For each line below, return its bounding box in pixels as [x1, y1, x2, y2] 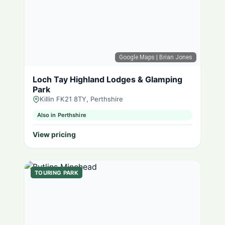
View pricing [33, 130, 76, 139]
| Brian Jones [155, 54, 192, 61]
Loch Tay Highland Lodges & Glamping [33, 74, 182, 84]
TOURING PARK [35, 169, 79, 176]
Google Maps [119, 54, 155, 61]
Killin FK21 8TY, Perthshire [40, 95, 123, 103]
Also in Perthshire [37, 111, 86, 119]
